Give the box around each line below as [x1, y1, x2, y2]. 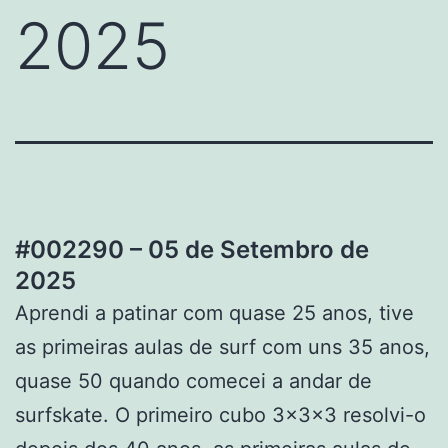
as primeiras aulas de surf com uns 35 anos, [15, 334, 430, 359]
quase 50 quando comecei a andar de [15, 368, 372, 393]
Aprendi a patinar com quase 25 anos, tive [15, 300, 414, 325]
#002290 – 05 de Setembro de [15, 234, 369, 264]
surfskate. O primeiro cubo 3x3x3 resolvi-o [15, 402, 426, 427]
